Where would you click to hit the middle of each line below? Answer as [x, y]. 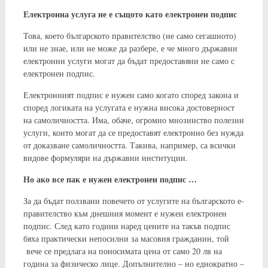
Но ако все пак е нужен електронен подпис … [110, 179]
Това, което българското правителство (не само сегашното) [130, 35]
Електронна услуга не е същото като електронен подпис [131, 14]
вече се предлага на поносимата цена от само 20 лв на [122, 251]
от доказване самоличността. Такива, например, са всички [129, 145]
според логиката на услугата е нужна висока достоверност [129, 107]
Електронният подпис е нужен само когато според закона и [131, 95]
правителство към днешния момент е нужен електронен [125, 213]
